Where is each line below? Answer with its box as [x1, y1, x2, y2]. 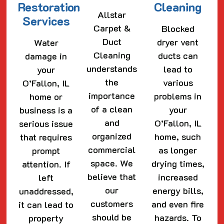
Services [22, 13, 70, 29]
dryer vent [157, 36, 199, 48]
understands [86, 62, 137, 75]
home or [29, 90, 63, 103]
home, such [154, 130, 201, 143]
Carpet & [93, 22, 130, 34]
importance [88, 89, 135, 102]
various [162, 76, 193, 89]
